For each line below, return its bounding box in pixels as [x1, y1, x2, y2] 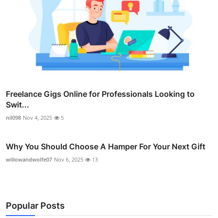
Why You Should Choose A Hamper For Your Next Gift [6, 141, 205, 151]
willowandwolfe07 [6, 155, 52, 163]
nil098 [6, 113, 21, 121]
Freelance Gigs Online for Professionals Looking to [6, 89, 195, 99]
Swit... [6, 99, 29, 109]
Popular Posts [6, 200, 65, 211]
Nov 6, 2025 [54, 155, 83, 163]
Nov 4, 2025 [23, 113, 52, 121]
